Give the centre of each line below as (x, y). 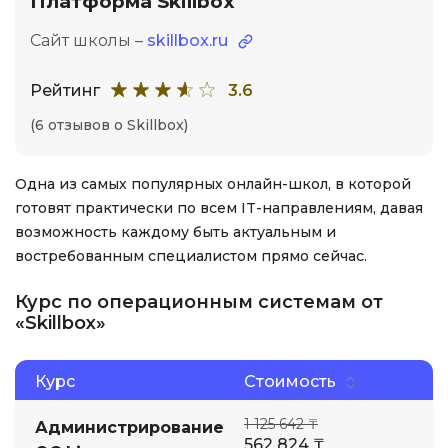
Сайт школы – (88, 40)
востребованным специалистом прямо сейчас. (191, 256)
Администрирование (129, 427)
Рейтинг (65, 90)
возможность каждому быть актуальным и (175, 232)
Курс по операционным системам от (199, 302)
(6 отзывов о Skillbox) (109, 125)
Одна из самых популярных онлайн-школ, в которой (213, 184)
